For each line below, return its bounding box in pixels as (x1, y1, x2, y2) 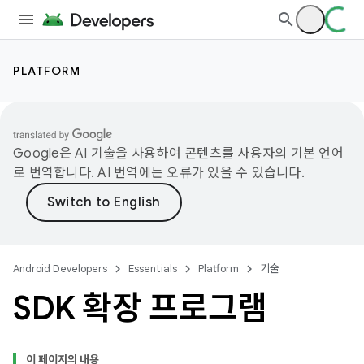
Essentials (128, 262, 177, 275)
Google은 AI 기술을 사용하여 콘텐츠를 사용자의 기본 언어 (13, 145, 344, 162)
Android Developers (13, 262, 107, 275)
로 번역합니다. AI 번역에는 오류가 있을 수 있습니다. (13, 165, 305, 181)
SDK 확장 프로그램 (13, 288, 267, 328)
